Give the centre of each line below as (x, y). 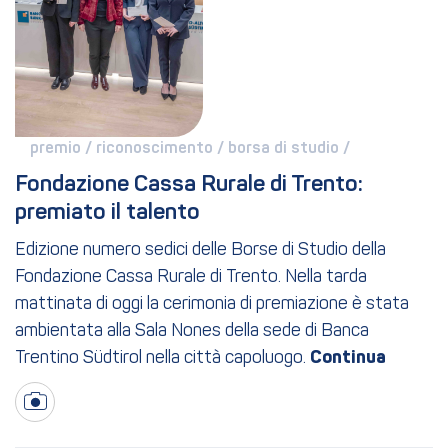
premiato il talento (107, 212)
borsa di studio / (291, 148)
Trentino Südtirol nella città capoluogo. (160, 358)
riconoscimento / (162, 148)
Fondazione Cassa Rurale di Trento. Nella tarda (191, 277)
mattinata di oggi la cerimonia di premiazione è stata (212, 304)
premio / (63, 148)
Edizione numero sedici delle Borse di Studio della (200, 250)
